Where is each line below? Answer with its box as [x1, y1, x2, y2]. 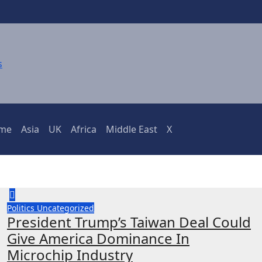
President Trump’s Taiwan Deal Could [7, 212, 251, 232]
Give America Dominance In [7, 228, 189, 248]
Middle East [105, 122, 157, 136]
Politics [7, 202, 37, 213]
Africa [70, 122, 96, 136]
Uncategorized [37, 202, 94, 213]
